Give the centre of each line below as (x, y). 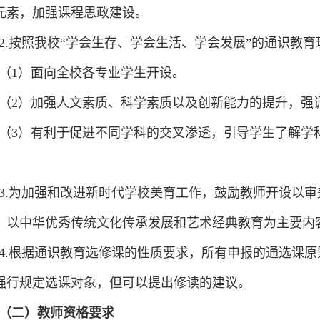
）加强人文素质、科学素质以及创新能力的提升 (152, 103)
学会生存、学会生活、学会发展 (155, 43)
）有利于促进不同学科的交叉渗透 (114, 133)
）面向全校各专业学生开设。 (101, 73)
